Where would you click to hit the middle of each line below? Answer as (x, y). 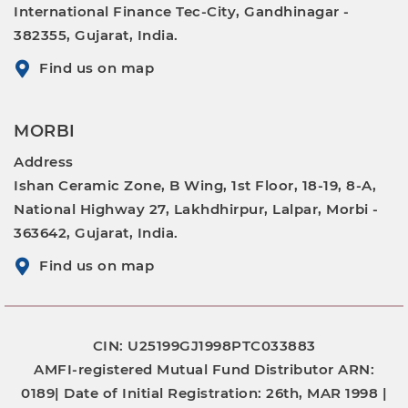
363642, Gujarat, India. (96, 232)
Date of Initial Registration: (165, 393)
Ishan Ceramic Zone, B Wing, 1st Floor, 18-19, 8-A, (195, 185)
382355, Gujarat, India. (96, 35)
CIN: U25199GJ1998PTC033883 (204, 345)
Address (44, 161)
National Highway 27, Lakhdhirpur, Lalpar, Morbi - (196, 209)
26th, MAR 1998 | (326, 393)
